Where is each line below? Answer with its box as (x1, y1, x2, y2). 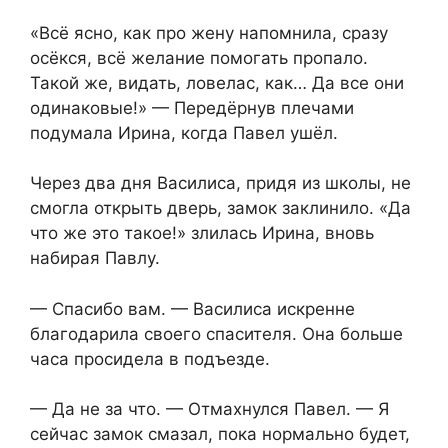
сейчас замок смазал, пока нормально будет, (30, 424, 410, 445)
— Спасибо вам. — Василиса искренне (30, 298, 355, 319)
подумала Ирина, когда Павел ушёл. (30, 122, 338, 143)
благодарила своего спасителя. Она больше (30, 323, 403, 344)
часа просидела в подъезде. (30, 348, 270, 369)
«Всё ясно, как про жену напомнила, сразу (30, 22, 388, 43)
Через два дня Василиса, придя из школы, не (30, 173, 411, 194)
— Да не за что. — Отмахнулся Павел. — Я (30, 399, 389, 420)
